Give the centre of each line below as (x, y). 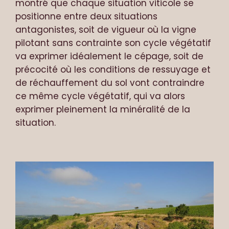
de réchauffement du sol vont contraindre (110, 83)
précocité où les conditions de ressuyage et (113, 70)
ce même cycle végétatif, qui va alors (100, 96)
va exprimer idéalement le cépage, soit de (109, 56)
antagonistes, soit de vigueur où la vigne (106, 30)
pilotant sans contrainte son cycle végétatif (113, 43)
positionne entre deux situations (86, 17)
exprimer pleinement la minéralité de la (103, 110)
